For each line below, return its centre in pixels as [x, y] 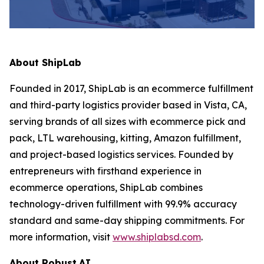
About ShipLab [45, 63]
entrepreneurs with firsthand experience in [105, 171]
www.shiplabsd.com [157, 237]
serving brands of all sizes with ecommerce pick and [128, 122]
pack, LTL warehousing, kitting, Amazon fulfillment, [125, 138]
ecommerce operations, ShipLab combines [106, 188]
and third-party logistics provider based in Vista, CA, [128, 105]
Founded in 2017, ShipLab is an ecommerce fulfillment [131, 89]
